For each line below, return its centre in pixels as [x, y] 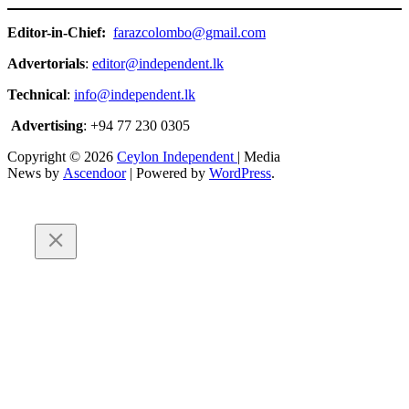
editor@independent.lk [158, 63]
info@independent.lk [135, 94]
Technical [37, 94]
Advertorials [46, 63]
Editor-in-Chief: [58, 32]
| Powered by [168, 173]
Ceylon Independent [177, 156]
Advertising [47, 125]
